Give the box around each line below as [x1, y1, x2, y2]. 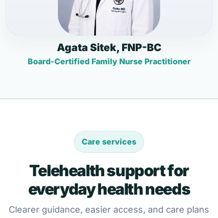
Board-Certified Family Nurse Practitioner [27, 56, 191, 66]
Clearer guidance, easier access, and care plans [9, 204, 209, 215]
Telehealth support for [29, 161, 189, 180]
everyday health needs [28, 180, 190, 199]
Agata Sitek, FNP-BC [56, 41, 162, 54]
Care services [82, 137, 136, 146]
